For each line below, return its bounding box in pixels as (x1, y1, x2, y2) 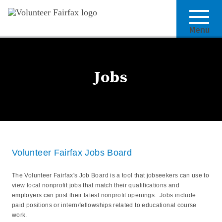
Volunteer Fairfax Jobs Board (12, 148, 132, 158)
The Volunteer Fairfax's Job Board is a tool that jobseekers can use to (12, 172, 210, 179)
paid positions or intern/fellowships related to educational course (12, 202, 197, 209)
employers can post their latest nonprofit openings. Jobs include (12, 192, 196, 199)
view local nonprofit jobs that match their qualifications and (12, 182, 179, 189)
